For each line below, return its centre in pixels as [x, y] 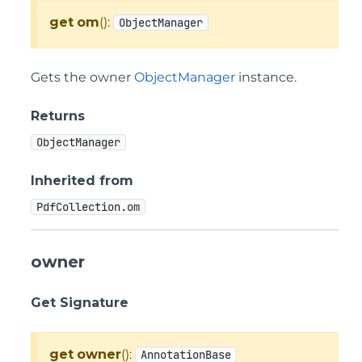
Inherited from [82, 181]
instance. [266, 77]
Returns [58, 116]
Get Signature [80, 303]
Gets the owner [82, 77]
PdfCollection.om [88, 207]
